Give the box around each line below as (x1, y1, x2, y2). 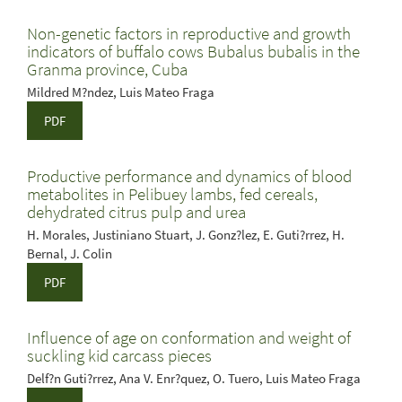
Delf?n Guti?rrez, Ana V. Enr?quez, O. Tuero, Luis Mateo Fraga (27, 370, 361, 387)
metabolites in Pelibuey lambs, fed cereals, (27, 183, 318, 205)
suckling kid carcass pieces (27, 345, 212, 366)
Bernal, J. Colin (27, 245, 112, 262)
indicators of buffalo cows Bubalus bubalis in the (27, 40, 360, 62)
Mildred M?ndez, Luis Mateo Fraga (27, 83, 214, 100)
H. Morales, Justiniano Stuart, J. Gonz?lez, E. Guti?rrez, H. (27, 226, 345, 243)
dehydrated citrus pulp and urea (27, 201, 246, 223)
